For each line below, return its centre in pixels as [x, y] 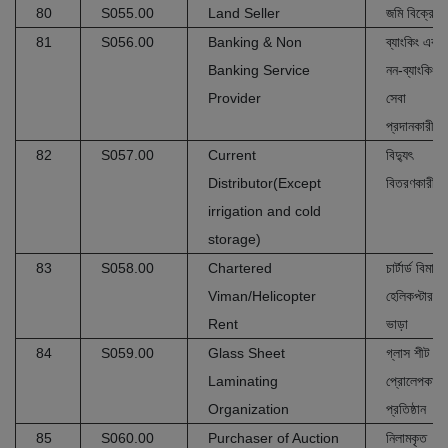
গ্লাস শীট [408, 353]
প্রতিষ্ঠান [406, 409]
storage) [234, 239]
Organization [248, 409]
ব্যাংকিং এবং [413, 42]
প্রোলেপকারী [415, 381]
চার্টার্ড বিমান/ [415, 268]
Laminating [243, 381]
